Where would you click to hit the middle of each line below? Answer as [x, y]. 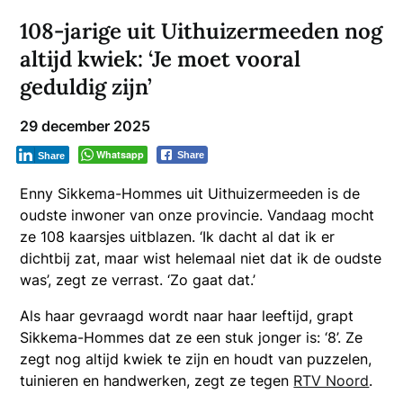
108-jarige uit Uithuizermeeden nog [201, 31]
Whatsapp [121, 155]
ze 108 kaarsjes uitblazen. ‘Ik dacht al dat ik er [178, 237]
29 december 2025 [85, 126]
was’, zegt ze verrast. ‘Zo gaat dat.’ [138, 280]
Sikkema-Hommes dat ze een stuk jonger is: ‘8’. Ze [192, 338]
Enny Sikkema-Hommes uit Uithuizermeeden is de [190, 194]
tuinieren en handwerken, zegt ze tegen [157, 381]
